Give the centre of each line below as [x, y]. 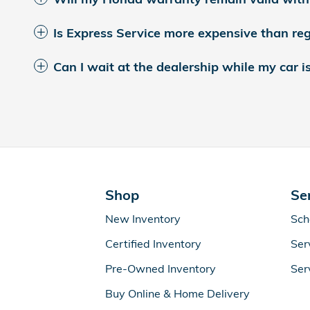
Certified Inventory [153, 243]
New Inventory [143, 218]
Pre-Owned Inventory [161, 268]
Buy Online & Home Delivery [177, 293]
